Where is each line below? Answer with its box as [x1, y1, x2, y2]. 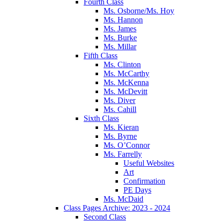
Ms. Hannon [104, 15, 143, 24]
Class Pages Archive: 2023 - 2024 [64, 203, 170, 212]
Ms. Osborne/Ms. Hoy [104, 6, 174, 15]
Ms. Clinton [104, 60, 141, 69]
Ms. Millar [104, 42, 136, 51]
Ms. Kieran [104, 122, 139, 131]
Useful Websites [123, 158, 174, 167]
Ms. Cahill [104, 105, 136, 113]
